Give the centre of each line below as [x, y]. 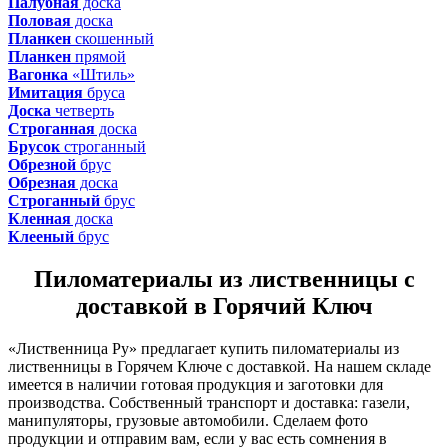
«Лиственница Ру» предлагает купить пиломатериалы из [203, 348]
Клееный [41, 236]
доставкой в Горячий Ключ [224, 305]
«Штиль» [101, 74]
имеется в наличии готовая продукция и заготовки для [195, 384]
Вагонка [38, 74]
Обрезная [42, 182]
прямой [98, 56]
